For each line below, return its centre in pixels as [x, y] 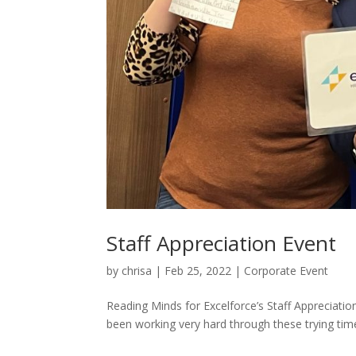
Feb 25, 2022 [198, 270]
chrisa [137, 270]
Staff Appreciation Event [222, 243]
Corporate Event [286, 270]
